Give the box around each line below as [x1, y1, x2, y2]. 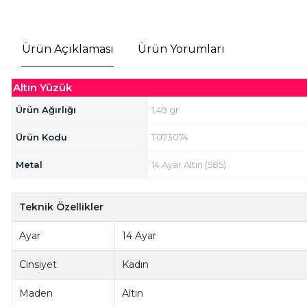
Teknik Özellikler [19, 201, 104, 214]
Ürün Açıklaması [21, 42, 114, 56]
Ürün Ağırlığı [15, 104, 76, 116]
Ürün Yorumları [137, 42, 225, 56]
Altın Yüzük [12, 81, 72, 95]
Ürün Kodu [15, 132, 67, 143]
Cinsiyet [19, 258, 58, 271]
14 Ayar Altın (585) [151, 159, 226, 171]
